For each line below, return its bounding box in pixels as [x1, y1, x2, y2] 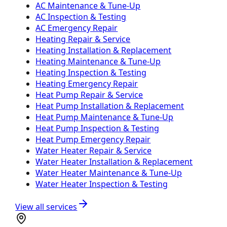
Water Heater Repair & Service [35, 144, 152, 156]
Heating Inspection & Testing [35, 66, 147, 78]
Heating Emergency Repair [35, 78, 138, 89]
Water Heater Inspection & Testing [35, 178, 168, 190]
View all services [15, 201, 78, 212]
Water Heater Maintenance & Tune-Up [35, 167, 182, 178]
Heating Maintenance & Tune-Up [35, 55, 161, 67]
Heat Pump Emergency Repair [35, 133, 151, 145]
